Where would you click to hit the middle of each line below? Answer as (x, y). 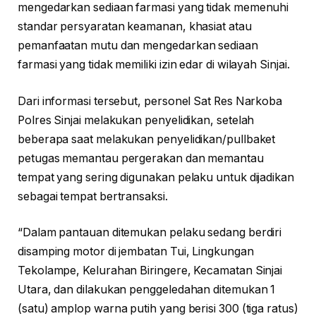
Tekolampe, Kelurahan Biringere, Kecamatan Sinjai (150, 271)
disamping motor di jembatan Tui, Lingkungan (136, 252)
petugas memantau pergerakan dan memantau (141, 158)
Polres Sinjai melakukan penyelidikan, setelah (136, 120)
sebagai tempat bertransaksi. (93, 196)
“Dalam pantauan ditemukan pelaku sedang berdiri (150, 233)
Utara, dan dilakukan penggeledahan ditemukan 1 (147, 290)
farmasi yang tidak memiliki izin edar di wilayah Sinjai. (154, 65)
